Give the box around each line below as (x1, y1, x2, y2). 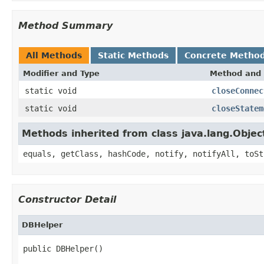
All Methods (26, 50, 82, 60)
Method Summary (18, 19, 113, 31)
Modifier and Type (23, 68, 100, 78)
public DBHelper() (23, 243, 103, 253)
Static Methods (98, 50, 169, 60)
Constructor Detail (18, 193, 116, 205)
